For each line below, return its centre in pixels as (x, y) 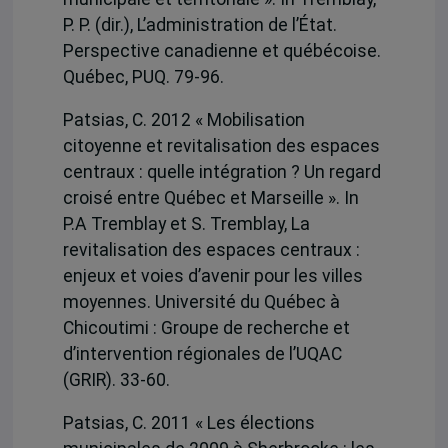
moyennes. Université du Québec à (201, 301)
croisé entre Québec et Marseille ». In (210, 197)
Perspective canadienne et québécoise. (221, 50)
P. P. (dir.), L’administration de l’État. (199, 24)
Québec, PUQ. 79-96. (143, 76)
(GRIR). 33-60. (116, 379)
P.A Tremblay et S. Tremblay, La (186, 223)
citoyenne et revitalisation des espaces (221, 145)
